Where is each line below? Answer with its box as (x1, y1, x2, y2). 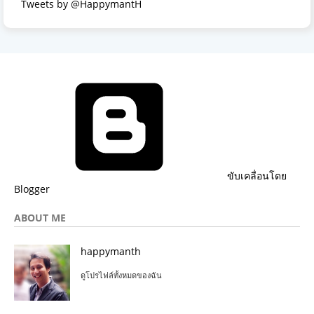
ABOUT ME (14, 211, 66, 225)
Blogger (14, 182, 50, 196)
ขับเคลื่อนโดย (224, 169, 287, 183)
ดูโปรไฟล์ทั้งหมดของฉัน (81, 270, 162, 281)
